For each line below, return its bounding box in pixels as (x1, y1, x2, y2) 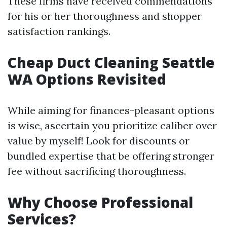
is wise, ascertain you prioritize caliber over (8, 119, 217, 132)
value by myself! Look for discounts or (8, 134, 190, 147)
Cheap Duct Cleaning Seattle (8, 53, 215, 72)
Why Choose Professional (8, 193, 193, 212)
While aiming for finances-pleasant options (8, 104, 214, 117)
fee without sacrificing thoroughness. (8, 165, 186, 178)
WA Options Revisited (8, 69, 166, 89)
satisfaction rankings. (8, 25, 110, 38)
